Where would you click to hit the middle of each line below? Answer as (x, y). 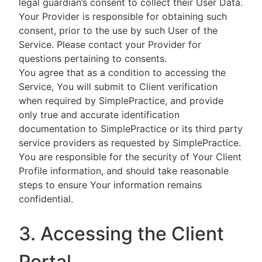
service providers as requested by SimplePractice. (130, 143)
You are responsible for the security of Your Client (130, 157)
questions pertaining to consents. (93, 58)
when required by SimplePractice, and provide (121, 101)
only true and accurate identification (99, 115)
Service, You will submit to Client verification (118, 87)
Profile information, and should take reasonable (124, 171)
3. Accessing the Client (121, 234)
